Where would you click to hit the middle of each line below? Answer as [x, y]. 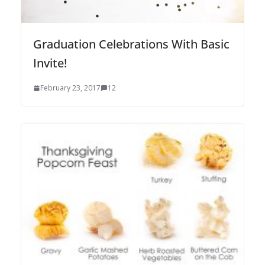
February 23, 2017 [70, 88]
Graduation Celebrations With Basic [131, 44]
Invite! [50, 63]
